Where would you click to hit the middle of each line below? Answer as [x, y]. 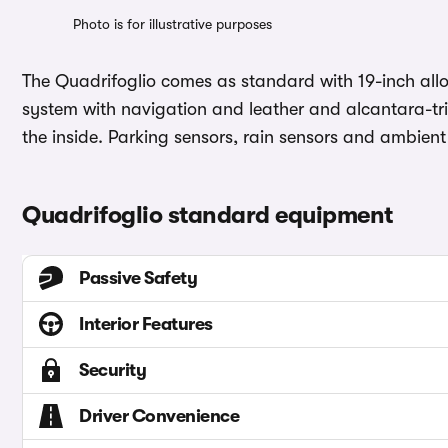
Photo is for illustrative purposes [172, 24]
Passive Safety [138, 278]
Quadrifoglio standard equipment [207, 215]
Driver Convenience [159, 416]
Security [112, 370]
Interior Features [146, 324]
